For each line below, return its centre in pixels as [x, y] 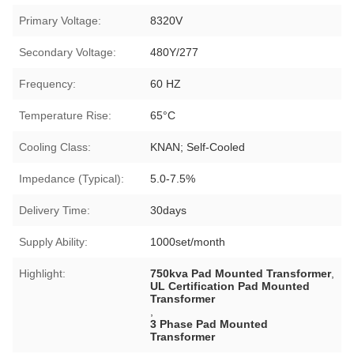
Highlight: [42, 273]
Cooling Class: [55, 147]
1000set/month [188, 241]
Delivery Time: [55, 210]
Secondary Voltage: [68, 52]
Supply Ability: [53, 241]
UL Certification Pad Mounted [230, 286]
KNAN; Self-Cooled [198, 147]
